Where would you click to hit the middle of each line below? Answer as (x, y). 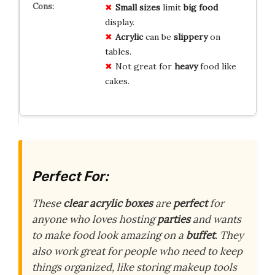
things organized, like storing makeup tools (134, 267)
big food (200, 8)
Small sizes (137, 8)
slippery (190, 37)
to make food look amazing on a (109, 235)
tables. (118, 52)
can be (158, 37)
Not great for (145, 67)
